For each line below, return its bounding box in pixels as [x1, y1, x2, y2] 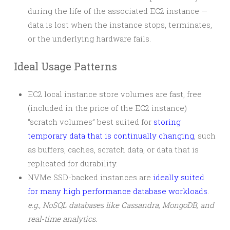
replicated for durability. [28, 158, 118, 168]
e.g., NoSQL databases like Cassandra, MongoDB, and [28, 200, 214, 210]
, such [194, 130, 216, 141]
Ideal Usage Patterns [14, 60, 117, 73]
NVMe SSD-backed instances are [28, 172, 153, 182]
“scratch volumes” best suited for [28, 117, 154, 127]
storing [154, 117, 181, 127]
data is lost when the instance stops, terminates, [28, 20, 212, 30]
